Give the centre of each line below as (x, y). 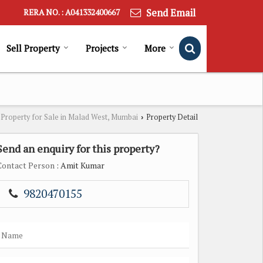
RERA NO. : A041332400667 (72, 13)
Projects (102, 48)
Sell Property (33, 48)
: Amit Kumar (80, 165)
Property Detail (171, 117)
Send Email (171, 13)
